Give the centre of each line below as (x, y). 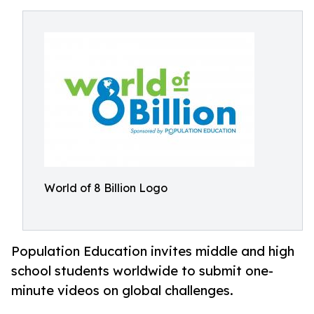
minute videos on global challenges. (122, 291)
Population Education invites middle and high (153, 251)
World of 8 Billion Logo (106, 188)
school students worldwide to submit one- (142, 271)
